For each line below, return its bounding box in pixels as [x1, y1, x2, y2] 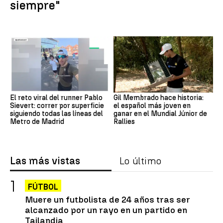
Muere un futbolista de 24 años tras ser [25, 194, 190, 205]
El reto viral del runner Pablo [10, 93, 103, 102]
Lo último [119, 154, 161, 167]
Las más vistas [10, 154, 80, 167]
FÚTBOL [28, 182, 58, 192]
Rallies [113, 117, 135, 126]
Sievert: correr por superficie [10, 101, 104, 110]
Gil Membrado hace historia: [113, 93, 204, 102]
